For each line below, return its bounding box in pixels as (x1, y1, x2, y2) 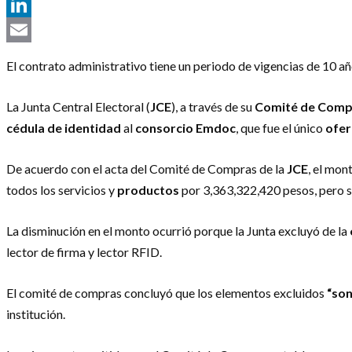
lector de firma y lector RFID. (6, 244, 162, 259)
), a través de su (171, 98, 255, 114)
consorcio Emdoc (135, 119, 236, 135)
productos (117, 181, 179, 197)
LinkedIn (6, 20, 57, 38)
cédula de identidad (6, 119, 123, 135)
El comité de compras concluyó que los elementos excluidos (6, 284, 327, 300)
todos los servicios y (6, 181, 117, 197)
